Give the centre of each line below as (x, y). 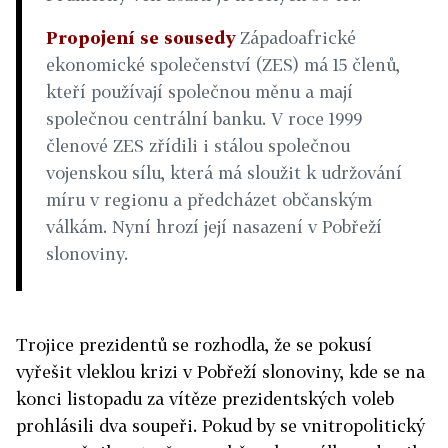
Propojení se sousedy (140, 37)
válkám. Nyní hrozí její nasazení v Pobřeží (214, 226)
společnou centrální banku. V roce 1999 (204, 118)
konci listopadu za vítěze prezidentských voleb (205, 398)
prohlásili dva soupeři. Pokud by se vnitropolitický (220, 425)
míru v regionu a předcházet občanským (209, 199)
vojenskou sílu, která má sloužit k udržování (224, 172)
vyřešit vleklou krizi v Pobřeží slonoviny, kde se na (220, 371)
